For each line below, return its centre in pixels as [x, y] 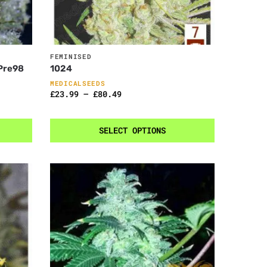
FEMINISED [71, 57]
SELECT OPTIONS [133, 131]
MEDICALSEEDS [78, 83]
